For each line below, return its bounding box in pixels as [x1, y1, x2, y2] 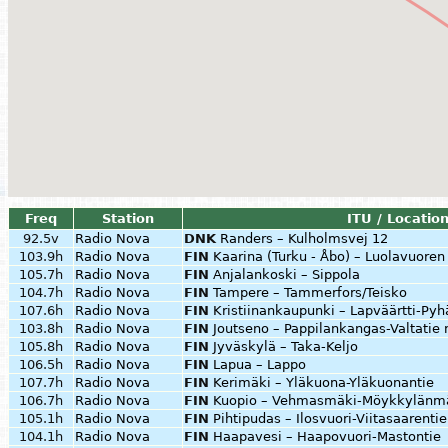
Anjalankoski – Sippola [213, 267, 360, 282]
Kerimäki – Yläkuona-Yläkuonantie [213, 375, 434, 390]
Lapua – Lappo [213, 357, 306, 372]
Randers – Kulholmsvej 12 [220, 231, 388, 246]
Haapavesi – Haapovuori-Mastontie [213, 429, 441, 444]
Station [102, 211, 154, 226]
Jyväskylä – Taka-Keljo [213, 339, 358, 354]
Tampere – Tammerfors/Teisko [213, 285, 407, 300]
